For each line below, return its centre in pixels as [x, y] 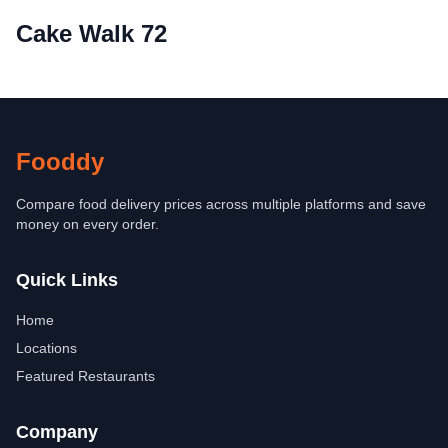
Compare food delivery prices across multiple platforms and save [221, 204]
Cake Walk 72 [91, 33]
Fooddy [60, 161]
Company [57, 432]
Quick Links [67, 280]
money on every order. [87, 224]
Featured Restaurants [85, 376]
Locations [46, 348]
